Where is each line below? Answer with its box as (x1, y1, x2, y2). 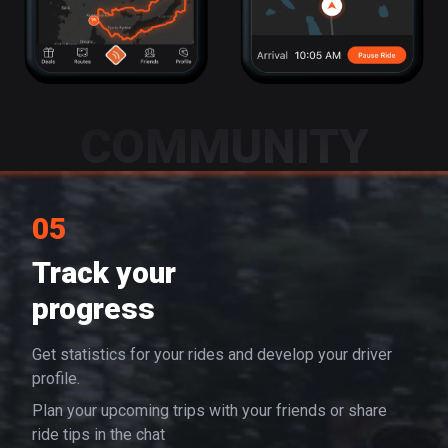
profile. (32, 369, 80, 389)
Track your (32, 255, 176, 291)
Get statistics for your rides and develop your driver (32, 345, 392, 365)
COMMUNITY (79, 118, 369, 176)
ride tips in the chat (32, 425, 165, 445)
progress (32, 291, 155, 327)
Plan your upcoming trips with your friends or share (32, 401, 387, 421)
